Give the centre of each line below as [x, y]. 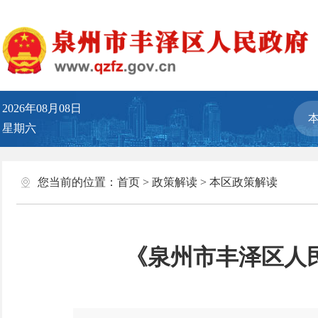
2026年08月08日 [47, 108]
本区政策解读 [243, 182]
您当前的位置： [77, 182]
